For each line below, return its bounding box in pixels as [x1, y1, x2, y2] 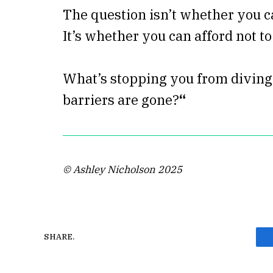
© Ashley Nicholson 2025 [63, 163, 182, 177]
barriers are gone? [63, 91, 179, 109]
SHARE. [44, 232, 74, 243]
